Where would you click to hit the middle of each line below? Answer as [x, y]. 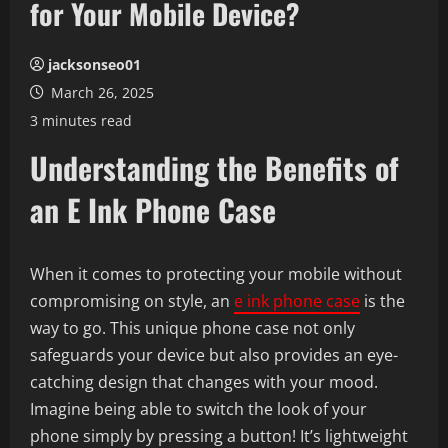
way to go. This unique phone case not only [192, 328]
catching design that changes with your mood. [204, 382]
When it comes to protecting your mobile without [216, 274]
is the [382, 301]
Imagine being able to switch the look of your [198, 409]
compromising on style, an [132, 301]
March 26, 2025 [100, 92]
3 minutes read [81, 120]
